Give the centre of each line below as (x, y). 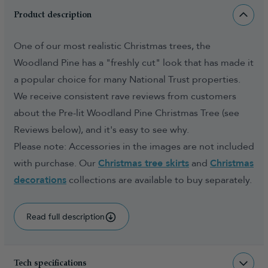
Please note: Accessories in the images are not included (134, 147)
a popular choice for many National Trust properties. (127, 80)
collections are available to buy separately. (159, 180)
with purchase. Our (56, 163)
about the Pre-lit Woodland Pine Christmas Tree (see (127, 113)
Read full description (66, 217)
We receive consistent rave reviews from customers (125, 96)
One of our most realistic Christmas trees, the (112, 46)
